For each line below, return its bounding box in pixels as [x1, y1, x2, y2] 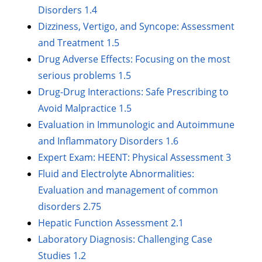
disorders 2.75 [38, 200, 102, 213]
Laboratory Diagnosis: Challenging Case [38, 233, 213, 246]
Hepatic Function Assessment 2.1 [38, 216, 184, 230]
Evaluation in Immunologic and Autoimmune [38, 118, 235, 132]
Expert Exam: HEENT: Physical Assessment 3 [38, 151, 232, 164]
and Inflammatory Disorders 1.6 [38, 135, 179, 148]
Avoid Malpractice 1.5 [38, 102, 132, 115]
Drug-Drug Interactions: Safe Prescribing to [38, 85, 229, 99]
